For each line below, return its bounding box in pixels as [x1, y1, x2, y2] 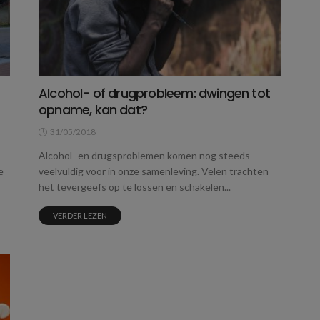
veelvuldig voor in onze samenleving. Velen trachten [39, 164, 269, 177]
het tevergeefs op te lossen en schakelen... [39, 180, 231, 193]
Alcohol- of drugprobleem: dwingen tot [39, 84, 271, 102]
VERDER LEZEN [53, 210, 107, 220]
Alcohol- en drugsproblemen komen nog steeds [39, 149, 250, 161]
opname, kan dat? [39, 100, 148, 119]
